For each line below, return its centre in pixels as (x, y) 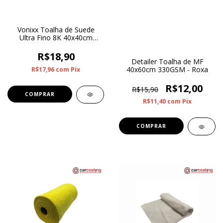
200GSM (56, 45)
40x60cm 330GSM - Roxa (167, 70)
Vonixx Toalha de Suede (56, 29)
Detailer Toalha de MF (167, 62)
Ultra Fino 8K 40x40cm (56, 37)
